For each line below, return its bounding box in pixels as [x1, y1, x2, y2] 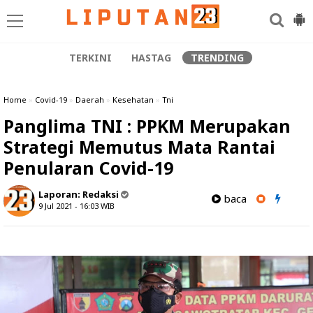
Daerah [75, 94, 104, 105]
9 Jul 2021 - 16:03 [38, 201, 99, 211]
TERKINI [69, 51, 112, 64]
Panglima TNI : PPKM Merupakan [3, 114, 291, 138]
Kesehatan [112, 94, 154, 105]
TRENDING [191, 51, 244, 64]
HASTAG [131, 51, 171, 64]
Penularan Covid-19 [3, 156, 173, 180]
